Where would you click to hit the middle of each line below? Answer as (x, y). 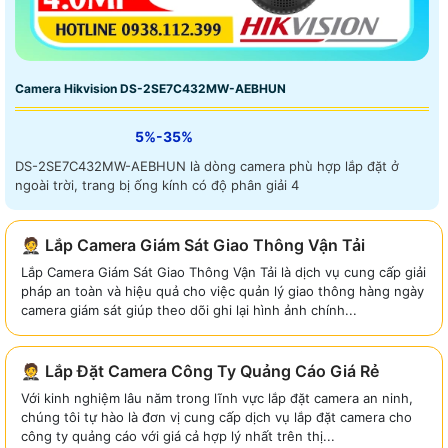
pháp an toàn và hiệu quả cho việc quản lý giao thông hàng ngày (222, 290)
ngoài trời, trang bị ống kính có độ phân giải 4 (157, 184)
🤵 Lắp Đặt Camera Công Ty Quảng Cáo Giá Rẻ (200, 370)
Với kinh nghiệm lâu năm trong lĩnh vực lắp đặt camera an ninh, (217, 397)
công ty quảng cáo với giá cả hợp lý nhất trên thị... (178, 435)
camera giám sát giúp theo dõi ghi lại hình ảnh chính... (189, 309)
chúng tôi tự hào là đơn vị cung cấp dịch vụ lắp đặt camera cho (216, 416)
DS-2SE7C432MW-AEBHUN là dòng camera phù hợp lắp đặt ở (207, 165)
